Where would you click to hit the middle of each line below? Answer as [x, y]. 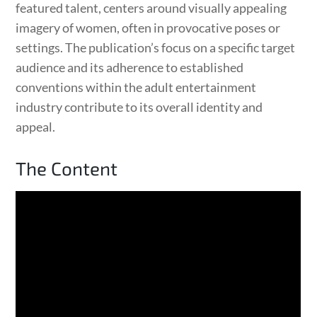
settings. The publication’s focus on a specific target [156, 47]
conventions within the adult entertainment [136, 87]
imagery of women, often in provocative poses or [148, 27]
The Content [67, 168]
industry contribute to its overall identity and [139, 106]
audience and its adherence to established [130, 67]
